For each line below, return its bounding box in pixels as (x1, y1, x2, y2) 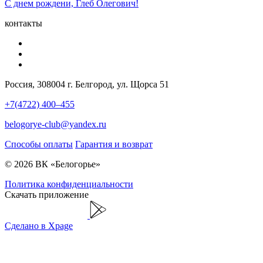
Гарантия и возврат (75, 139, 153, 149)
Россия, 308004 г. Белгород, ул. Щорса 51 (5, 79, 169, 89)
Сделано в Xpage (5, 220, 73, 231)
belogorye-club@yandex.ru (5, 119, 106, 129)
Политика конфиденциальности (5, 178, 133, 189)
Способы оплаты (5, 139, 73, 149)
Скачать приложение (5, 189, 89, 200)
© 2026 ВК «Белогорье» (5, 159, 100, 169)
